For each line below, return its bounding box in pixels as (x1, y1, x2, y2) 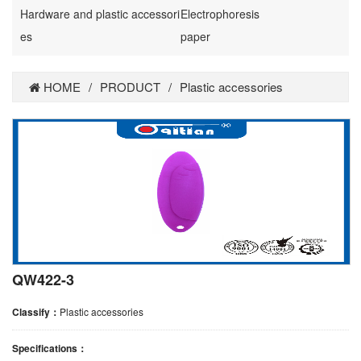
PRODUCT (100, 77, 160, 95)
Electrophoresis (180, 5, 259, 22)
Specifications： (12, 340, 87, 355)
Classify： (12, 304, 60, 319)
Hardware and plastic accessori (20, 5, 180, 22)
